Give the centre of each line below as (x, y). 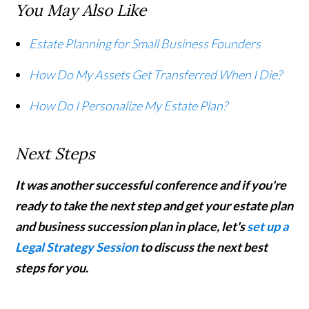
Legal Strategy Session (77, 247)
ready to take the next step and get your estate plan (154, 206)
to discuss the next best (203, 247)
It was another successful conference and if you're (151, 185)
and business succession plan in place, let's (131, 227)
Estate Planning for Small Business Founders (145, 44)
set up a (268, 227)
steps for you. (52, 268)
